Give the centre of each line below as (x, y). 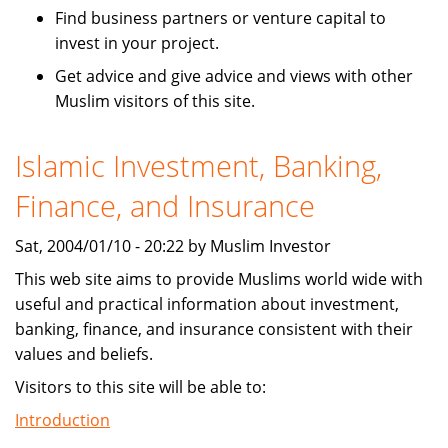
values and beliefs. (84, 354)
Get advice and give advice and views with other (234, 76)
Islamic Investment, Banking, (198, 166)
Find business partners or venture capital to (220, 18)
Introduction (62, 420)
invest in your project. (137, 43)
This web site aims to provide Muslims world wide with (219, 279)
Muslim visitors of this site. (155, 101)
